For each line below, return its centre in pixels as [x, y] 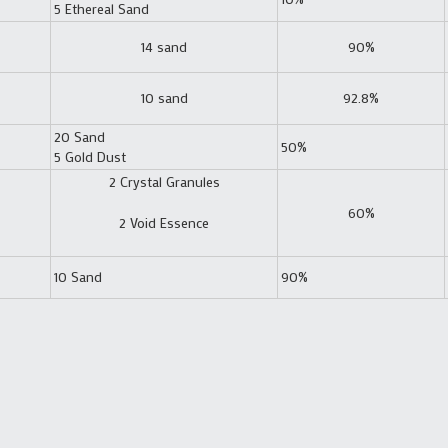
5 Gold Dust [89, 156]
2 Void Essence [164, 222]
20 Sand [79, 136]
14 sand [164, 46]
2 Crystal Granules [164, 181]
